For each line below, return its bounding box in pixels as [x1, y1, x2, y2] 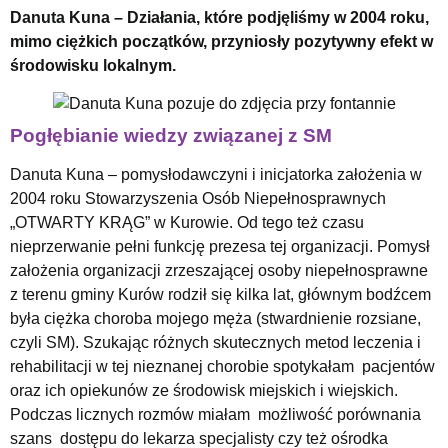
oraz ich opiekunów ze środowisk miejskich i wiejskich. [10, 381, 398, 399]
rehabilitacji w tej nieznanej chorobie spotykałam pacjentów [10, 357, 435, 375]
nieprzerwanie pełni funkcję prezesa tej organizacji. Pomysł [10, 237, 430, 255]
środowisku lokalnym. [10, 56, 176, 74]
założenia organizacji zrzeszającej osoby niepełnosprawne [10, 261, 428, 279]
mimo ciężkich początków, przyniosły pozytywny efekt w [10, 32, 433, 50]
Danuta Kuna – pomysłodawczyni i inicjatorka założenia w [10, 165, 422, 183]
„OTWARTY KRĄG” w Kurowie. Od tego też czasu [10, 213, 364, 231]
